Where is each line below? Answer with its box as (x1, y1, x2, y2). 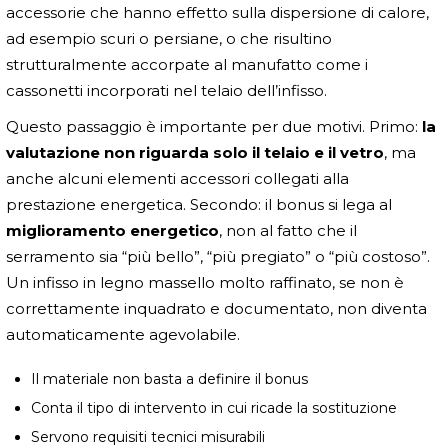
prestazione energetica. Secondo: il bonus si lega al (6, 194, 392, 214)
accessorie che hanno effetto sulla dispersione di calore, (6, 2, 429, 22)
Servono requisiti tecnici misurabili (31, 427, 265, 446)
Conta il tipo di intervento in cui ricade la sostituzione (31, 398, 397, 417)
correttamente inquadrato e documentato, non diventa (6, 298, 427, 318)
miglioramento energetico (6, 220, 219, 240)
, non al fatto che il (219, 220, 357, 240)
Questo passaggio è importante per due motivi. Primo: (6, 116, 422, 136)
